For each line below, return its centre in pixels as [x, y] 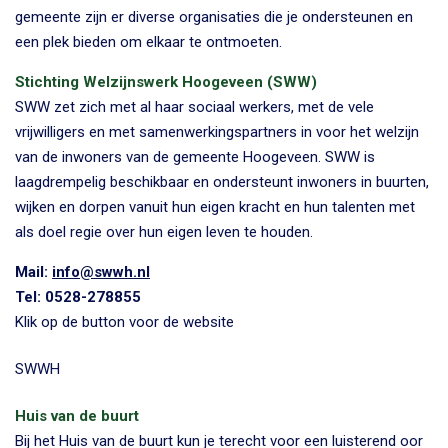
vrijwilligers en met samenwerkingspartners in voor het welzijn [217, 131]
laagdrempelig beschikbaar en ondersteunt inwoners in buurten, [222, 181]
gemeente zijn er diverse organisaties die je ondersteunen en [214, 16]
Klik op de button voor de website [124, 321]
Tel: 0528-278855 [78, 296]
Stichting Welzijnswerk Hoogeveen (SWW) [166, 81]
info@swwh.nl [101, 271]
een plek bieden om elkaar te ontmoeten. [148, 41]
